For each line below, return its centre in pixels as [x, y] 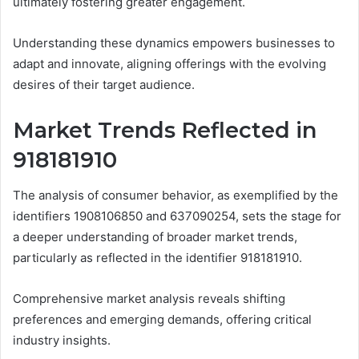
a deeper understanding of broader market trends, [155, 237]
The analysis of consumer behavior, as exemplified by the [175, 196]
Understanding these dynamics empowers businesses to [174, 42]
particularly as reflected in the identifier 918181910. [157, 258]
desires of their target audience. [104, 84]
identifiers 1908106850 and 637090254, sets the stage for [177, 216]
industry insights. [62, 341]
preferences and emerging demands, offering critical [162, 320]
